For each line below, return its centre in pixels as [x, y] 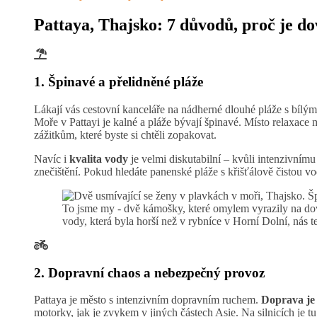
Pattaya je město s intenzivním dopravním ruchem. [148, 300]
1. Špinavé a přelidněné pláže [119, 82]
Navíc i [52, 158]
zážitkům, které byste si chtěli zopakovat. [125, 134]
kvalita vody [99, 158]
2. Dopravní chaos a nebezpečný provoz [149, 272]
